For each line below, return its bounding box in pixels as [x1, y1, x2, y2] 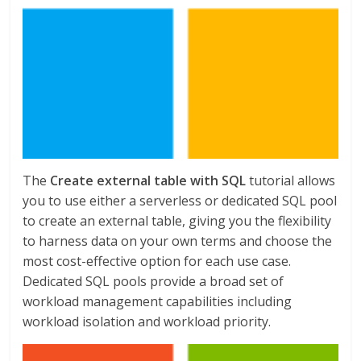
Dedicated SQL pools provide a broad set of [23, 272, 284, 290]
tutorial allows [246, 171, 336, 189]
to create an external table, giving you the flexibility [23, 211, 332, 230]
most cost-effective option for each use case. [23, 251, 292, 270]
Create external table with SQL [50, 171, 247, 189]
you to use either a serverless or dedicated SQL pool [23, 191, 338, 210]
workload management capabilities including [23, 292, 293, 310]
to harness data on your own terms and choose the [23, 231, 333, 250]
